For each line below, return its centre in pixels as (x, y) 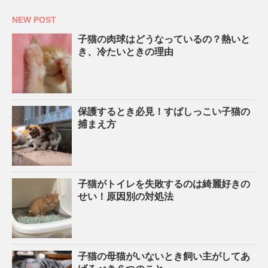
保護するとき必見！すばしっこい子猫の (164, 112)
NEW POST (34, 20)
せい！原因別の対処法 (126, 197)
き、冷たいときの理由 (126, 52)
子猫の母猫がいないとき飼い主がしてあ (164, 256)
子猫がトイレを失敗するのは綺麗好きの (164, 184)
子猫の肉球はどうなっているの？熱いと (164, 39)
